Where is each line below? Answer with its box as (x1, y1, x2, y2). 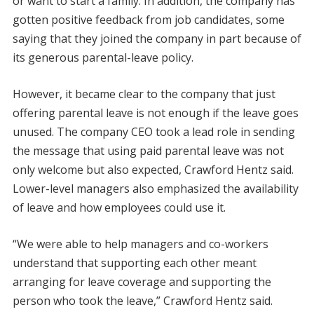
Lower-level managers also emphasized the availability (12, 181, 299, 197)
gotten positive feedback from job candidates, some (12, 12, 285, 28)
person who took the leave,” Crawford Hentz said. (12, 293, 273, 309)
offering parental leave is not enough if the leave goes (12, 105, 299, 121)
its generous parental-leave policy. (12, 50, 193, 66)
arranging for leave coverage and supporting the (12, 274, 271, 290)
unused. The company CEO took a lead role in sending (12, 124, 295, 140)
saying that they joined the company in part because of (12, 31, 301, 47)
